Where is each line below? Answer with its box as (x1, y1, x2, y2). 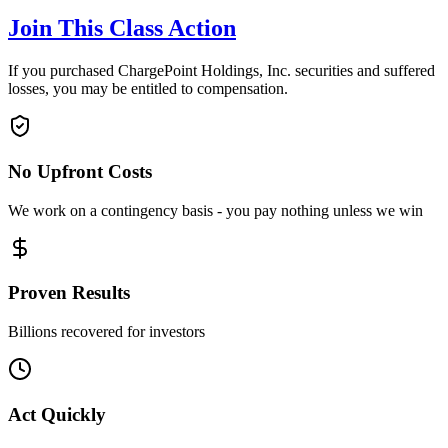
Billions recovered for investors (8, 323, 205, 341)
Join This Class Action (8, 15, 236, 42)
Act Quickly (8, 403, 106, 425)
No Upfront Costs (8, 161, 152, 183)
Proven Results (8, 282, 130, 304)
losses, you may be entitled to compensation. (8, 80, 288, 98)
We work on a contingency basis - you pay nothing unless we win (8, 201, 423, 219)
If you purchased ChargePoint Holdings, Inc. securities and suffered (8, 62, 435, 80)
